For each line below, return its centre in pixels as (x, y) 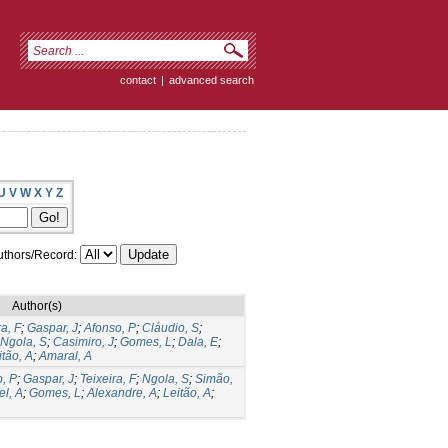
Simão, (214, 378)
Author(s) (37, 305)
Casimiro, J (83, 341)
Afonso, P (110, 327)
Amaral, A (65, 355)
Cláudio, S (170, 327)
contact (138, 80)
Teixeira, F (108, 378)
